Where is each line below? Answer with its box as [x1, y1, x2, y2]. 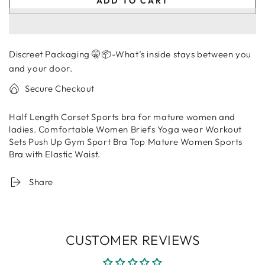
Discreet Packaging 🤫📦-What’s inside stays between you [9, 49, 251, 60]
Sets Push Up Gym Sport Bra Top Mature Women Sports [9, 136, 243, 148]
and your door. [9, 63, 73, 75]
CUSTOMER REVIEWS [65, 231, 200, 249]
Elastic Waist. [45, 148, 101, 160]
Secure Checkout [25, 83, 95, 95]
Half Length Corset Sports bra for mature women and [9, 111, 236, 123]
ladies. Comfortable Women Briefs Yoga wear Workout [9, 124, 243, 135]
